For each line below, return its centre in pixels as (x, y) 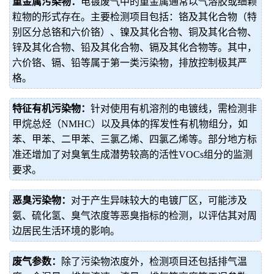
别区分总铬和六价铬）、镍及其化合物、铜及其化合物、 (135, 32)
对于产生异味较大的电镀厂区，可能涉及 (159, 200)
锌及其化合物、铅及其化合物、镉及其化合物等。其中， (135, 47)
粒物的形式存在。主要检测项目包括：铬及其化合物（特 (135, 17)
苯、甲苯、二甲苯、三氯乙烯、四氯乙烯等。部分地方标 (135, 139)
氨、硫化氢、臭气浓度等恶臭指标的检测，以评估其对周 (135, 216)
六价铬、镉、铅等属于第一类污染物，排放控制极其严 (130, 63)
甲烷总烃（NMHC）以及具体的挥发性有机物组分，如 (130, 124)
